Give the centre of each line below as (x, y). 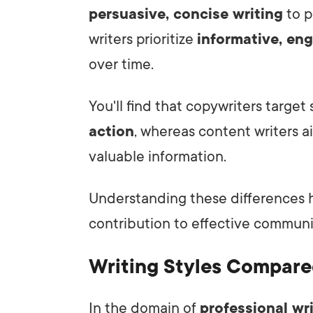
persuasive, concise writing (186, 14)
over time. (121, 64)
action (111, 131)
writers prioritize (143, 39)
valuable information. (158, 156)
